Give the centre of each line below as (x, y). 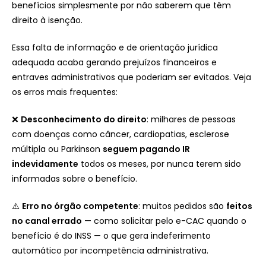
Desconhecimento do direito (84, 119)
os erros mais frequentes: (65, 92)
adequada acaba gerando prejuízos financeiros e (114, 62)
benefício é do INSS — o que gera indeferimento (111, 235)
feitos (239, 206)
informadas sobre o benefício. (75, 178)
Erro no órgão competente (80, 206)
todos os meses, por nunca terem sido (160, 164)
